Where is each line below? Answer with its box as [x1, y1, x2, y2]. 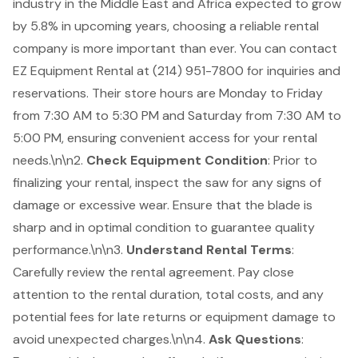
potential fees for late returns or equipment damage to [13, 308, 336, 325]
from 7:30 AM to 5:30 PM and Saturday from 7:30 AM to [13, 106, 341, 124]
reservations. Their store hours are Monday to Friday [13, 84, 323, 101]
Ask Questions [209, 330, 301, 348]
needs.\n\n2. [13, 151, 86, 169]
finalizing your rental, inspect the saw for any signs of [13, 173, 321, 191]
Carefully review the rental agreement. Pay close [13, 263, 294, 280]
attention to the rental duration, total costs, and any [13, 285, 324, 303]
